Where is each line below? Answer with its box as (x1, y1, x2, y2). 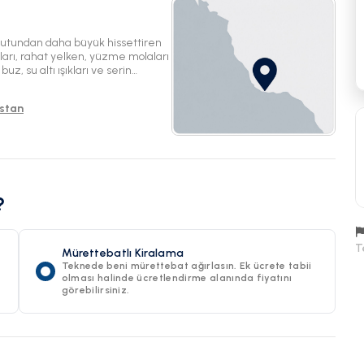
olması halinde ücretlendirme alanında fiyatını (61, 272, 292, 284)
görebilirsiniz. (61, 284, 130, 297)
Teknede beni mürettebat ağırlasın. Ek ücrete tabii (61, 260, 312, 272)
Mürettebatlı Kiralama (61, 246, 184, 261)
